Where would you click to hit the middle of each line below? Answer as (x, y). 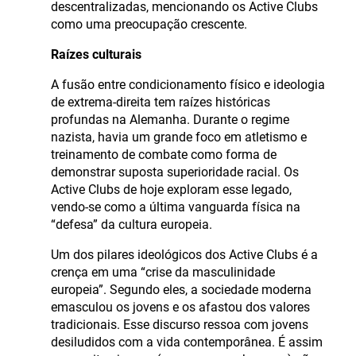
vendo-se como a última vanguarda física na (176, 207)
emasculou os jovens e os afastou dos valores (180, 308)
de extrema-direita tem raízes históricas (161, 103)
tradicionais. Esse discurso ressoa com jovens (180, 325)
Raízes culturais (96, 55)
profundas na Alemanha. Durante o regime (170, 120)
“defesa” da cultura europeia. (132, 225)
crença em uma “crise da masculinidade (163, 273)
